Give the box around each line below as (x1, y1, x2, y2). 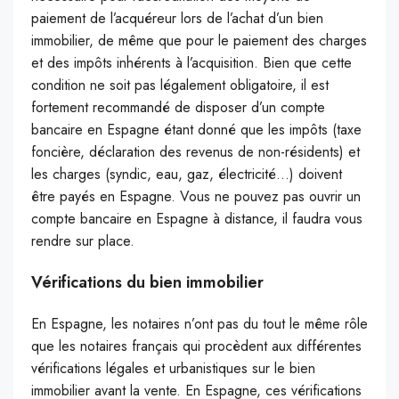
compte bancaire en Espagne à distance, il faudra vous (31, 208, 362, 230)
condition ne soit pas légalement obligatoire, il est (31, 75, 329, 96)
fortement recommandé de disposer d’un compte (31, 97, 325, 118)
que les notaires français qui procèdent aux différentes (31, 336, 362, 357)
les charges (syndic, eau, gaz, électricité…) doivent (31, 164, 342, 185)
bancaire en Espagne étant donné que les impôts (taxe (31, 119, 362, 141)
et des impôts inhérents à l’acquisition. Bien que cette (31, 53, 352, 74)
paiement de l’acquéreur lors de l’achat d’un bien (31, 8, 323, 29)
